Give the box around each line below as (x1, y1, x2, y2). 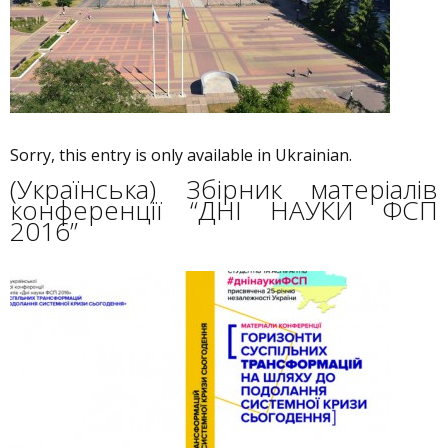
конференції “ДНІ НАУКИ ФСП (10, 192, 438, 228)
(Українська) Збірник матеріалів (10, 171, 438, 207)
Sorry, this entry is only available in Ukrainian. (10, 144, 352, 166)
